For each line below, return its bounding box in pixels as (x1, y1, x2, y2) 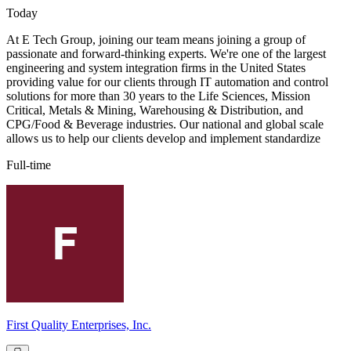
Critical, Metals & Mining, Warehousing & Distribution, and (6, 103, 303, 118)
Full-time (6, 158, 51, 172)
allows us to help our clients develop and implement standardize (6, 132, 320, 146)
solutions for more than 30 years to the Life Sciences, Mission (6, 89, 310, 103)
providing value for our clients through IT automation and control (6, 75, 328, 89)
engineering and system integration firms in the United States (6, 61, 306, 75)
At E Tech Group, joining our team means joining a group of (6, 33, 306, 47)
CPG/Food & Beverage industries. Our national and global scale (6, 118, 324, 132)
